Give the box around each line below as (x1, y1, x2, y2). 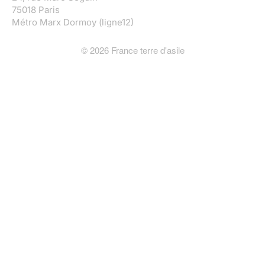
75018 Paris (12, 4, 60, 16)
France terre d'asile (108, 44, 185, 57)
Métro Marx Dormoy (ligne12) (12, 17, 134, 28)
